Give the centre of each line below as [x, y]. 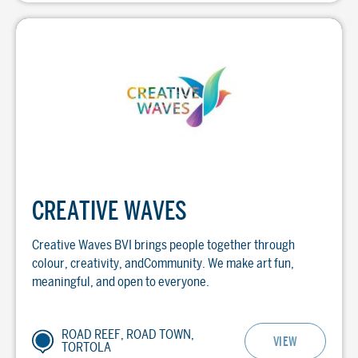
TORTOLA [86, 347]
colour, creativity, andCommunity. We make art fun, [163, 263]
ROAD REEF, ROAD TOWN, [127, 334]
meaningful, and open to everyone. [121, 282]
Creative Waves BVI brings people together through [163, 245]
